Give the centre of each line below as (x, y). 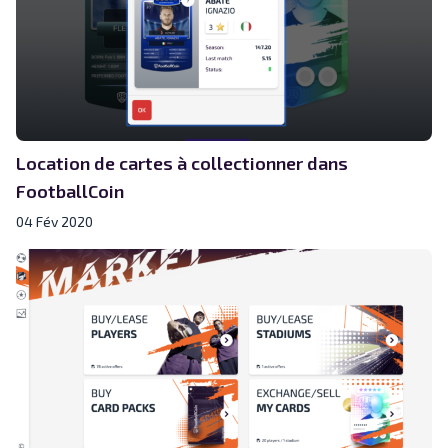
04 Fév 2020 (54, 221)
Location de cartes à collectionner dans (182, 162)
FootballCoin (70, 190)
